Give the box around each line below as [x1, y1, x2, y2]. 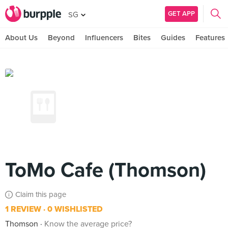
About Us [5, 33, 38, 42]
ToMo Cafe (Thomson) [5, 158, 206, 182]
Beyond [48, 33, 75, 42]
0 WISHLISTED [45, 204, 103, 214]
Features [195, 33, 225, 42]
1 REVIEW [5, 204, 41, 214]
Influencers [85, 33, 123, 42]
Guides [161, 33, 185, 42]
